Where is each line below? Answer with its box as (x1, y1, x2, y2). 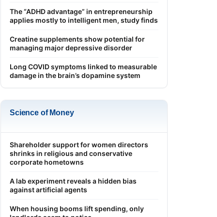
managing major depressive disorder (10, 43, 132, 52)
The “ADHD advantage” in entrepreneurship (10, 7, 153, 15)
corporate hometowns (10, 157, 84, 166)
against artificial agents (10, 185, 87, 194)
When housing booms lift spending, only (10, 204, 144, 213)
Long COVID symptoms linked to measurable (10, 62, 157, 71)
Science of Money (10, 108, 74, 117)
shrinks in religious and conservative (10, 149, 132, 157)
